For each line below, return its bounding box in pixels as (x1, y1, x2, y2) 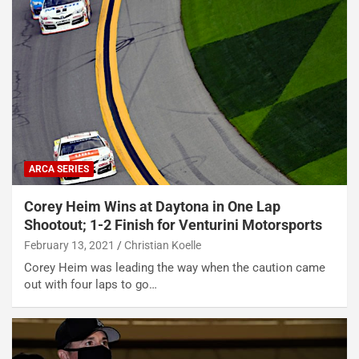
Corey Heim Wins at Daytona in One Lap (24, 197, 280, 215)
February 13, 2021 (24, 238, 115, 252)
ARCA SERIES (29, 163, 89, 175)
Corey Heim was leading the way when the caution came (24, 260, 325, 275)
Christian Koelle (124, 238, 201, 252)
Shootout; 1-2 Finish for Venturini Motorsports (24, 216, 322, 233)
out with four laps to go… (24, 276, 157, 292)
